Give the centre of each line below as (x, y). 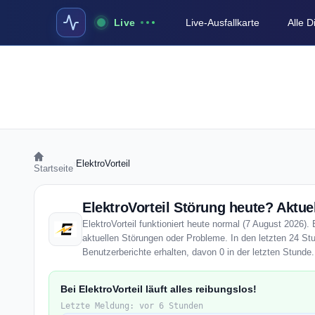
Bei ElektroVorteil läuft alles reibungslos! (159, 289)
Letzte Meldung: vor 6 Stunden (132, 306)
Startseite (53, 168)
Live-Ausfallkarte (223, 22)
